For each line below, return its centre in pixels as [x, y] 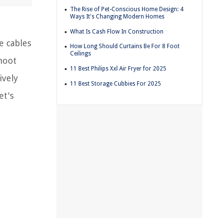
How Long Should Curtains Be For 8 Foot [125, 46]
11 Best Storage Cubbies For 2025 [116, 83]
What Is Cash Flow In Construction [117, 31]
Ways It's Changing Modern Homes [117, 17]
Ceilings [81, 54]
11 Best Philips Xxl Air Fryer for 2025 [118, 68]
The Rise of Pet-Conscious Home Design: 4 [127, 9]
